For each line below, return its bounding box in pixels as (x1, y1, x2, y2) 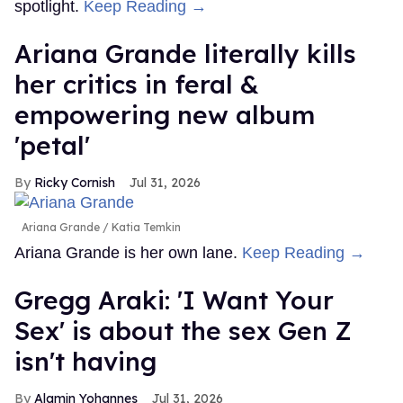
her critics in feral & (14, 68, 259, 101)
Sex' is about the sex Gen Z (14, 314, 352, 346)
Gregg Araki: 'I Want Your (14, 283, 334, 316)
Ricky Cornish (34, 175, 115, 192)
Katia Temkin (109, 219, 181, 234)
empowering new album (14, 99, 315, 131)
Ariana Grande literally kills (14, 38, 356, 70)
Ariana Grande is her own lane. (14, 243, 242, 262)
